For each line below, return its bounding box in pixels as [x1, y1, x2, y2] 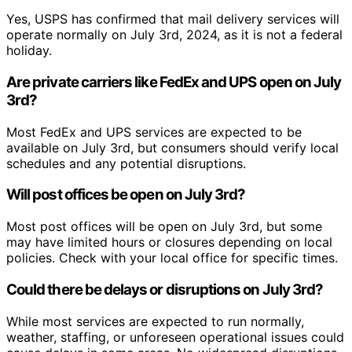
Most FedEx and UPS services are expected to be [6, 123, 302, 140]
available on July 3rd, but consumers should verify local [6, 139, 339, 156]
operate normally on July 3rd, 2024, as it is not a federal [6, 27, 343, 43]
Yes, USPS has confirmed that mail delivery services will [6, 11, 339, 27]
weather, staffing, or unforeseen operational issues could [6, 328, 344, 345]
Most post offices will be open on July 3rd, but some [6, 218, 322, 235]
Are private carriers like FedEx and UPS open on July [6, 72, 342, 91]
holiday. [6, 42, 52, 59]
